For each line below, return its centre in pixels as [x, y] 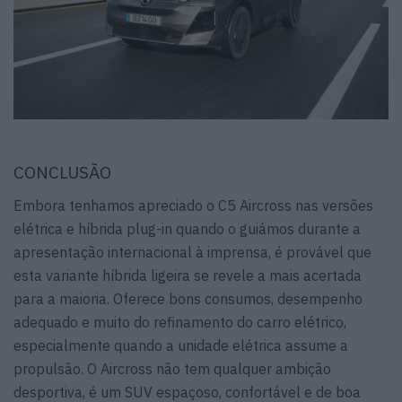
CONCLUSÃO [62, 172]
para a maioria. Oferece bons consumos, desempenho [188, 298]
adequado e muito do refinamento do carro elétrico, [180, 322]
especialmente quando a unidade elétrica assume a [181, 345]
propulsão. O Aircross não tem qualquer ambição [172, 368]
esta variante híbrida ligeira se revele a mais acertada [188, 275]
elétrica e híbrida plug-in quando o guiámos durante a [187, 228]
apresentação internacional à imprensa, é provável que [192, 252]
